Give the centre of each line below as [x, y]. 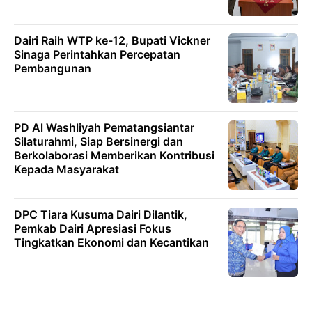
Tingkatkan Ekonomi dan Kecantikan [111, 243]
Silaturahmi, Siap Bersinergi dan [99, 142]
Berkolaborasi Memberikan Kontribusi [114, 156]
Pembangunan [53, 69]
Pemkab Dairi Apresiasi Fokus [93, 229]
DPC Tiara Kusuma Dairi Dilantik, [101, 215]
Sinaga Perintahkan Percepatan [97, 55]
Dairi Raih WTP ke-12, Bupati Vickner [112, 41]
